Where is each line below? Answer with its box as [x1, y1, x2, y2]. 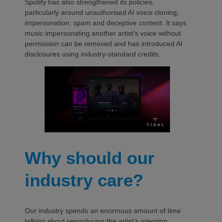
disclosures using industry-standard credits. [25, 50, 161, 58]
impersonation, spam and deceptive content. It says [25, 18, 186, 27]
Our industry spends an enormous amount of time [25, 206, 181, 215]
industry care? [25, 170, 143, 190]
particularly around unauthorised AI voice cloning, [25, 8, 179, 16]
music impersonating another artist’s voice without [25, 29, 181, 37]
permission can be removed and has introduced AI [25, 39, 182, 48]
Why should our [25, 148, 155, 167]
